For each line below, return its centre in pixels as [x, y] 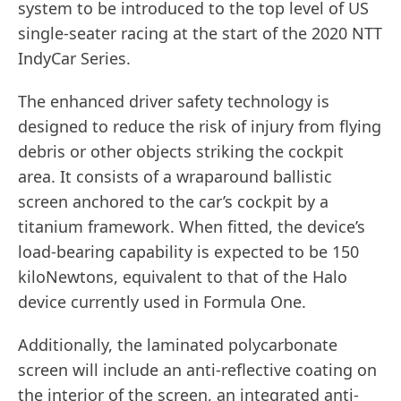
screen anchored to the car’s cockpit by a [173, 202]
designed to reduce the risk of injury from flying [200, 127]
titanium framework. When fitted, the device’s [192, 227]
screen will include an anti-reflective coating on [197, 370]
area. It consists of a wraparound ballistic [175, 177]
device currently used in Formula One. [162, 302]
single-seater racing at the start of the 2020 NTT [200, 34]
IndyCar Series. [74, 59]
